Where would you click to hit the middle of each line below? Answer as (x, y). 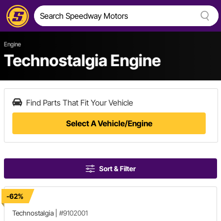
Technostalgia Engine (82, 60)
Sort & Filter (117, 168)
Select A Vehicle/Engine (109, 123)
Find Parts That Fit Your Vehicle (80, 103)
